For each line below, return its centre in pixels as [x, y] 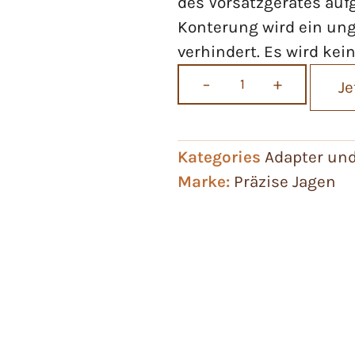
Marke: [206, 181]
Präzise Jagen [285, 181]
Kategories [219, 157]
